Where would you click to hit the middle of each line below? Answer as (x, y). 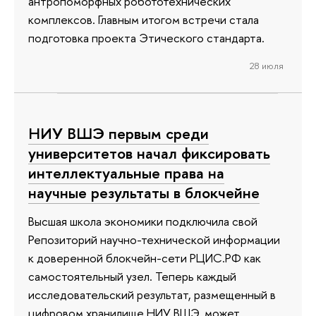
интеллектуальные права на (126, 172)
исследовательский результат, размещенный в (152, 294)
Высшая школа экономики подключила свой (143, 221)
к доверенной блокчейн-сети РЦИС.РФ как (145, 257)
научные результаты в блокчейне (144, 192)
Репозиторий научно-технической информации (154, 239)
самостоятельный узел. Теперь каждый (132, 276)
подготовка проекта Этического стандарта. (146, 38)
